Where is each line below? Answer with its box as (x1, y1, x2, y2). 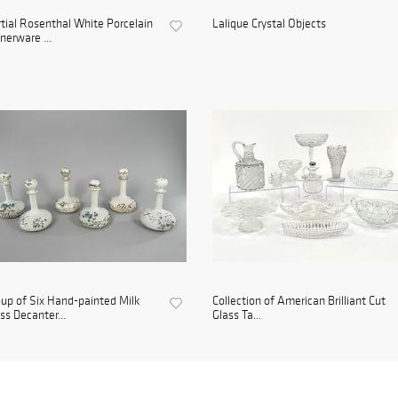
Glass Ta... (212, 307, 261, 322)
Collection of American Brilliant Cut (212, 293, 386, 308)
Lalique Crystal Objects (212, 16, 326, 31)
